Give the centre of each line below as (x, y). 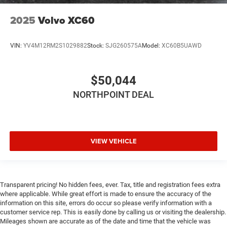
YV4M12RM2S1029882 (55, 45)
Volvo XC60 (66, 21)
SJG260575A (124, 45)
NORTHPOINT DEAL (113, 95)
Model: (152, 45)
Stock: (96, 45)
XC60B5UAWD (182, 45)
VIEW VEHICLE (113, 141)
